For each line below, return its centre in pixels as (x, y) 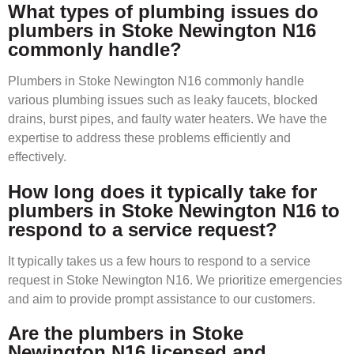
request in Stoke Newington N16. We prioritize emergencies (175, 280)
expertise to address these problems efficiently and (149, 138)
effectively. (37, 157)
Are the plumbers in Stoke (126, 333)
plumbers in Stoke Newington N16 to (174, 210)
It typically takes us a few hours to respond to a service (159, 261)
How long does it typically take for (162, 191)
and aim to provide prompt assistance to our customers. (162, 299)
